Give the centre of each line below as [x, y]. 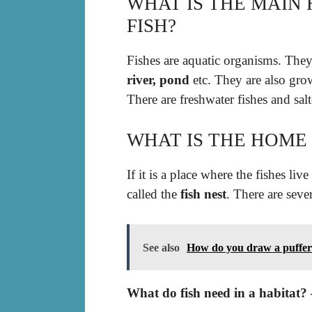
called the [154, 194]
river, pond [158, 79]
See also [161, 247]
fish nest [203, 194]
